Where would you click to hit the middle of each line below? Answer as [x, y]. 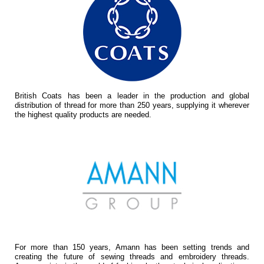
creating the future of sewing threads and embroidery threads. [132, 257]
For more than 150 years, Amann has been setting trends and [132, 247]
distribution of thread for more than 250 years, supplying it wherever [132, 105]
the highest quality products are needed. [83, 115]
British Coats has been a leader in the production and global [132, 96]
